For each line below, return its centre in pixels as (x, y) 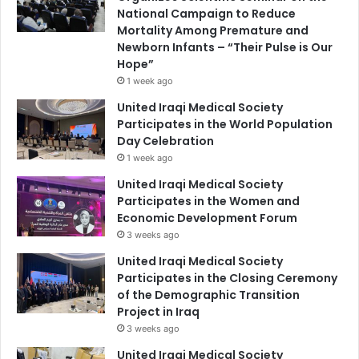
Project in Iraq (158, 312)
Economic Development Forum (207, 218)
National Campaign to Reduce (206, 14)
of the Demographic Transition (208, 295)
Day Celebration (165, 141)
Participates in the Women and (208, 202)
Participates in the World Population (225, 125)
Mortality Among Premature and (213, 31)
